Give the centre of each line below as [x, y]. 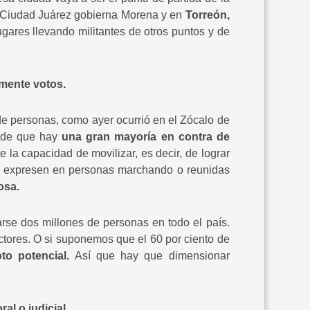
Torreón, [206, 15]
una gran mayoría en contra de [144, 136]
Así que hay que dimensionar [149, 255]
